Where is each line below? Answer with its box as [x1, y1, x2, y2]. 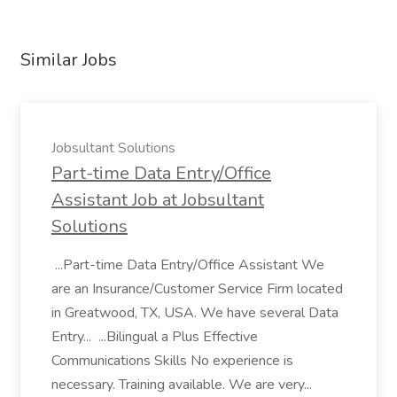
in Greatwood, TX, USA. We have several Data [51, 303, 339, 323]
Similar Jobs [20, 48, 117, 72]
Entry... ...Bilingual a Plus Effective [51, 327, 258, 346]
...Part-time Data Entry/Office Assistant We [51, 255, 324, 275]
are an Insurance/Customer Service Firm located [51, 279, 343, 299]
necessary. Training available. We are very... [51, 375, 315, 394]
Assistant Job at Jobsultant [51, 188, 264, 212]
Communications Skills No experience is [51, 351, 293, 370]
